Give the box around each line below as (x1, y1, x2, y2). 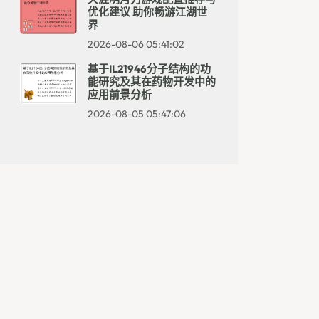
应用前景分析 (88, 88, 152, 101)
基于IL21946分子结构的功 (88, 62, 211, 75)
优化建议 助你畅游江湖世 (88, 5, 207, 19)
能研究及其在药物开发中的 (88, 75, 216, 88)
